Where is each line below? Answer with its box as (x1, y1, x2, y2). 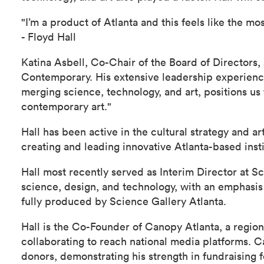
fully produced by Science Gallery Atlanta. (21, 193, 226, 208)
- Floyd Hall (21, 29, 76, 44)
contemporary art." (21, 98, 111, 113)
